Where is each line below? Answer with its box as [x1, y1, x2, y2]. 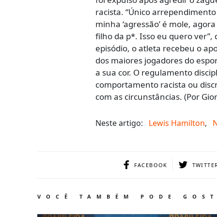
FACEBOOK [134, 161, 168, 169]
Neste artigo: [95, 117, 143, 128]
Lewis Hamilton [149, 117, 205, 128]
